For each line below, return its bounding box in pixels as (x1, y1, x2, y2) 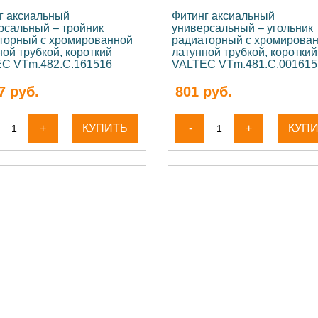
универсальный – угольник (172, 22, 314, 34)
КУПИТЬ (82, 122, 128, 134)
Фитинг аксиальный (172, 10, 275, 22)
